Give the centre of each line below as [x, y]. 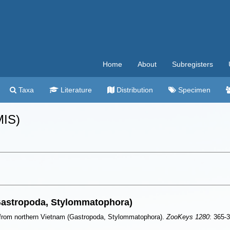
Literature [75, 90]
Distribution [134, 90]
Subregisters [193, 64]
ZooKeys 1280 [188, 217]
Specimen [193, 90]
